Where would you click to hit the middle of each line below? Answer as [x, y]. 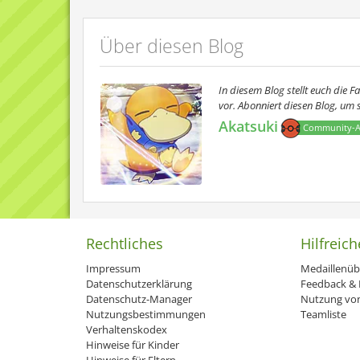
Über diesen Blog [172, 46]
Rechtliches [125, 243]
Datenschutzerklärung [139, 284]
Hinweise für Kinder [133, 345]
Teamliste [323, 314]
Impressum [113, 268]
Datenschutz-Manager [139, 299]
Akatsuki [248, 127]
